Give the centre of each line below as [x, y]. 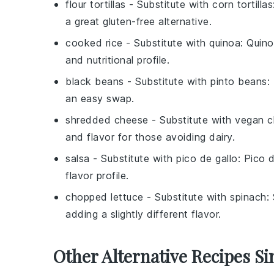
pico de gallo [207, 159]
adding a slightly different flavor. [143, 214]
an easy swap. [100, 99]
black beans [95, 82]
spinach [248, 197]
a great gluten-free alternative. [139, 22]
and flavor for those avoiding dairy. [150, 137]
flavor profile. [97, 176]
